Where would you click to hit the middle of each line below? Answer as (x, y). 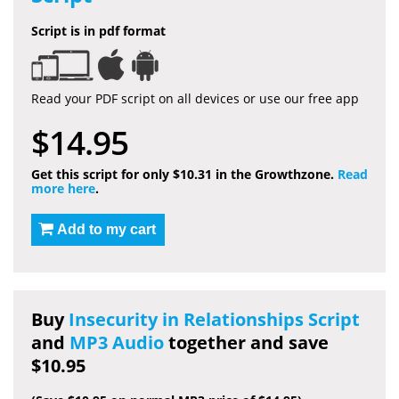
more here (63, 188)
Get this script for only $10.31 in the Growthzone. (184, 174)
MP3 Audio (117, 342)
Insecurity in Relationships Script (214, 319)
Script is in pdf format (98, 30)
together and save (246, 342)
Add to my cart (106, 229)
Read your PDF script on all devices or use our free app (195, 98)
